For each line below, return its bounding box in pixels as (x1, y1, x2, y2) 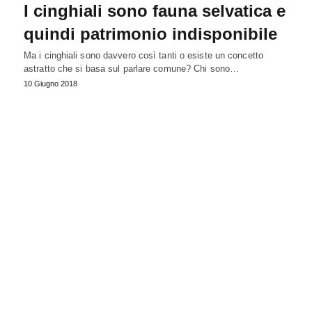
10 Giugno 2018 (24, 79, 77, 88)
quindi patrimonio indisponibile (24, 24, 277, 43)
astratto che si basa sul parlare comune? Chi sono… (24, 63, 240, 74)
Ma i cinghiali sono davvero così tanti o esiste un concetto (24, 49, 263, 61)
